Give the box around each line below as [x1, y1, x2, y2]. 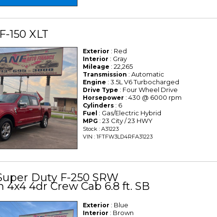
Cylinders [83, 102, 114, 109]
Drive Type [83, 86, 119, 94]
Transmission [83, 71, 127, 78]
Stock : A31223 [83, 125, 119, 133]
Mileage [83, 63, 110, 71]
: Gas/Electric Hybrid [97, 109, 162, 117]
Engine [83, 78, 107, 86]
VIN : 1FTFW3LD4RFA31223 [83, 133, 153, 140]
